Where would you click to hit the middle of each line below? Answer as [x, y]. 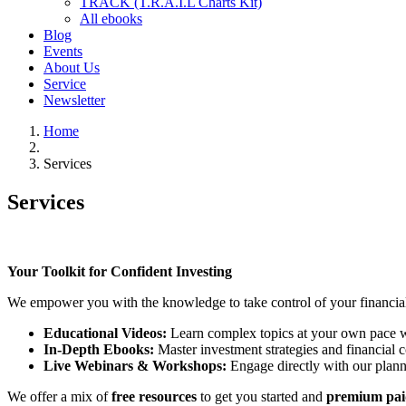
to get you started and [261, 396]
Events [63, 51]
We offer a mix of [59, 396]
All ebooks [111, 19]
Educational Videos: [105, 333]
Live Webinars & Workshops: [135, 365]
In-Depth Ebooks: [99, 349]
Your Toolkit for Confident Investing [120, 271]
